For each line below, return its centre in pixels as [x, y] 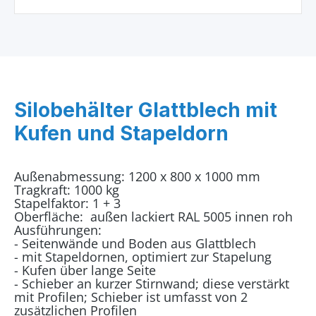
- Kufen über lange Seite [85, 270]
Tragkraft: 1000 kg [67, 190]
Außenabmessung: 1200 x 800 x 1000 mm [137, 176]
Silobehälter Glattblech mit [146, 110]
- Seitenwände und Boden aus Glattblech [135, 243]
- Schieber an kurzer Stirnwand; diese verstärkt [152, 284]
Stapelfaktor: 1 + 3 [67, 203]
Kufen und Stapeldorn [121, 133]
